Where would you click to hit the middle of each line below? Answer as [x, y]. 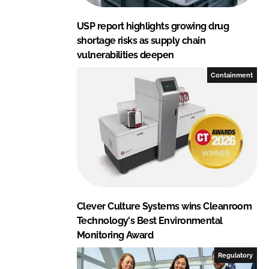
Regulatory [236, 255]
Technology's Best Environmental [150, 220]
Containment [232, 75]
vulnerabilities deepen [125, 55]
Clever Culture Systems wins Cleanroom [165, 206]
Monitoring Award [115, 235]
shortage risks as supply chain [141, 40]
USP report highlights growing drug [153, 26]
